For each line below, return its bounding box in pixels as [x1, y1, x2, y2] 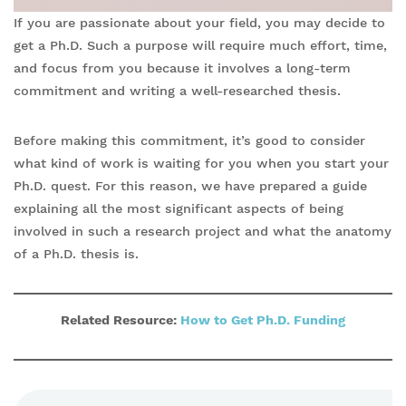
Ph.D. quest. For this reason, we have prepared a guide [14, 179, 367, 193]
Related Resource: [61, 313, 180, 327]
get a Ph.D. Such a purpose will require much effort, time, [14, 38, 387, 53]
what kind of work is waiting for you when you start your [14, 156, 389, 170]
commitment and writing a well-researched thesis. [14, 83, 341, 98]
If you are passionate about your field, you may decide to [14, 15, 385, 30]
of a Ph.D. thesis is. [14, 246, 139, 261]
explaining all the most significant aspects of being [14, 201, 343, 216]
